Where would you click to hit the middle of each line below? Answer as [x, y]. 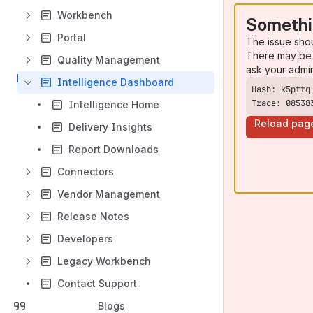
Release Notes [93, 216]
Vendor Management [109, 194]
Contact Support [97, 283]
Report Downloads [114, 149]
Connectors [86, 172]
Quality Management [109, 60]
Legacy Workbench [104, 261]
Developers [85, 239]
